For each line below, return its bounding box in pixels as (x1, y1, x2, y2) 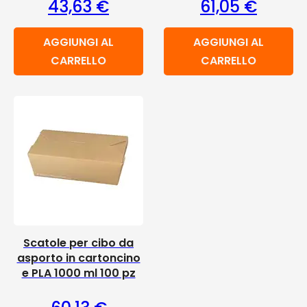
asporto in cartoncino (16, 250, 140, 266)
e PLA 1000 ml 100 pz (21, 265, 136, 281)
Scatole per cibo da (23, 235, 134, 251)
